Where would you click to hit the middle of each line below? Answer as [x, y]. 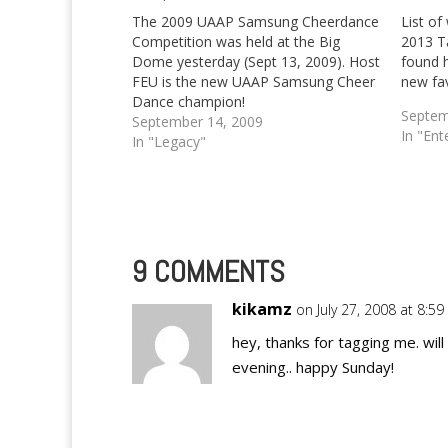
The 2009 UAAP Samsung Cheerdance [255, 21]
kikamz [262, 309]
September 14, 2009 [197, 121]
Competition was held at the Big [236, 41]
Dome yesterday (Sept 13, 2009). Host [256, 61]
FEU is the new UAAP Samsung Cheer [253, 81]
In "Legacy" [169, 141]
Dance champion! [188, 101]
